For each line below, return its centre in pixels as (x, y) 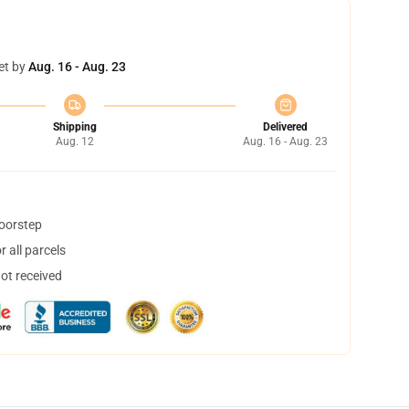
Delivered (285, 127)
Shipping (74, 127)
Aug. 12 (74, 142)
